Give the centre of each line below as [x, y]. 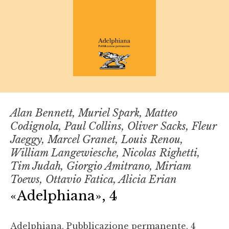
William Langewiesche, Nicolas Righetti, [105, 153]
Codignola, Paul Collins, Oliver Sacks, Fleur [113, 126]
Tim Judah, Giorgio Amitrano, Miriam [100, 166]
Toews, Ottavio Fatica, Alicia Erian [94, 179]
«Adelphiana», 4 [64, 196]
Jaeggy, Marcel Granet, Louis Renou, [97, 139]
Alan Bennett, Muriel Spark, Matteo [94, 113]
